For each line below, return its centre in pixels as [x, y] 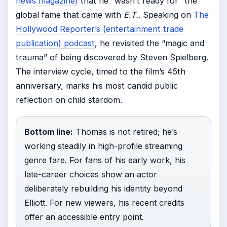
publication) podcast [55, 43]
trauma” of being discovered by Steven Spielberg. [112, 57]
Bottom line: [49, 132]
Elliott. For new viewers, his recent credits [104, 203]
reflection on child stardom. [69, 100]
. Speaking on [166, 15]
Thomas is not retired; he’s [125, 132]
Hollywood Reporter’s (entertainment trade [100, 29]
